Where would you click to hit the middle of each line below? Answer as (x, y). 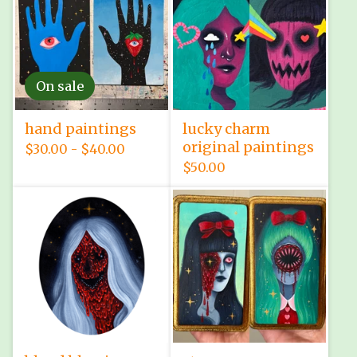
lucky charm (226, 129)
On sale (60, 86)
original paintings (248, 147)
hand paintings (80, 129)
